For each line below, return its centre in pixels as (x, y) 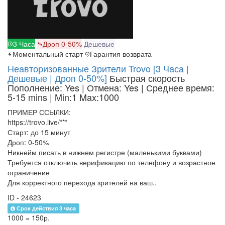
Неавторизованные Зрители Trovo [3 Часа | (98, 69)
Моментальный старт (48, 54)
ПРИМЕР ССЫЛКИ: (39, 112)
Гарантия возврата (121, 54)
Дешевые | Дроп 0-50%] (57, 78)
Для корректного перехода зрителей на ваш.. (82, 183)
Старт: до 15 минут (39, 132)
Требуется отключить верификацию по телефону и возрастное (111, 162)
